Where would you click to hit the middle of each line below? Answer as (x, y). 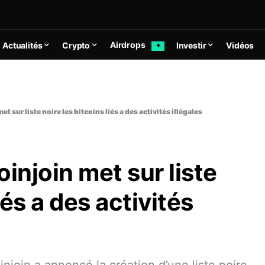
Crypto (76, 45)
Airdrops (128, 45)
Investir (191, 45)
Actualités (22, 45)
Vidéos (240, 45)
